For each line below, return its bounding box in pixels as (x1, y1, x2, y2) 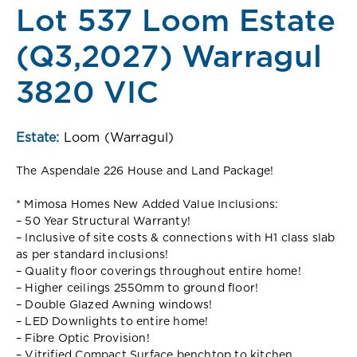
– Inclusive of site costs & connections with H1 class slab (16, 232, 335, 244)
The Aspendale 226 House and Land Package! (16, 165, 274, 177)
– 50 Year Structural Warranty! (16, 215, 190, 227)
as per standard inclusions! (16, 249, 169, 261)
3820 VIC (16, 78, 159, 109)
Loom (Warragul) (63, 131, 175, 144)
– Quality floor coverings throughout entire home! (16, 265, 301, 277)
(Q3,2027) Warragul (16, 42, 323, 73)
